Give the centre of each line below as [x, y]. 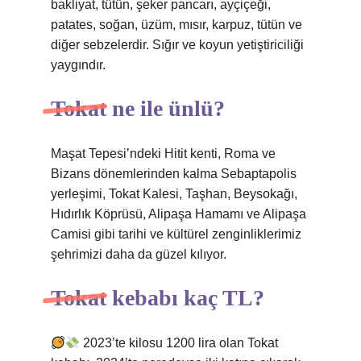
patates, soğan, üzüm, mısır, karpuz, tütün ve [176, 25]
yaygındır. [78, 65]
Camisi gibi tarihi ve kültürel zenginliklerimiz [176, 234]
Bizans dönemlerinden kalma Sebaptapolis [174, 174]
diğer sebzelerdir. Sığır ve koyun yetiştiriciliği [177, 45]
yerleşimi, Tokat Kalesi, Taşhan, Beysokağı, [174, 194]
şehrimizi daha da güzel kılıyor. [139, 254]
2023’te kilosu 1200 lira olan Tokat [179, 343]
